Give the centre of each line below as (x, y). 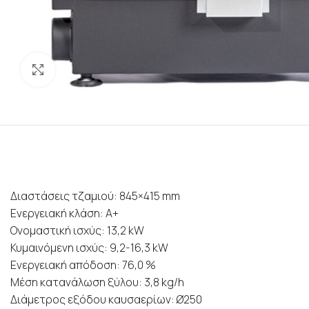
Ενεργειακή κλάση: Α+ (64, 213)
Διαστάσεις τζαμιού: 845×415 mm (95, 196)
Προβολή (74, 70)
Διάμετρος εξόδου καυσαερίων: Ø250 (106, 300)
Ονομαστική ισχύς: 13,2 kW (77, 231)
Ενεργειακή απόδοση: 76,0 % (83, 265)
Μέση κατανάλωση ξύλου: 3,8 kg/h (97, 282)
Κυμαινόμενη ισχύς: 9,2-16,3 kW (89, 248)
